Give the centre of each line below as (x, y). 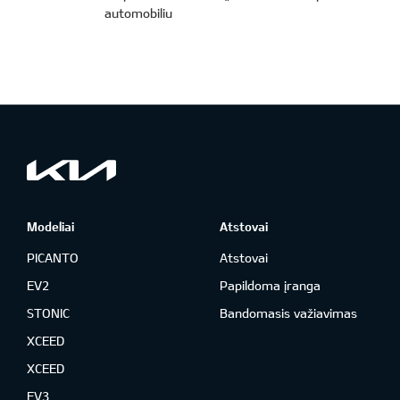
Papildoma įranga (270, 285)
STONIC (48, 312)
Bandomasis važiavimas (288, 312)
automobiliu (138, 12)
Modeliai (50, 226)
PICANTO (53, 257)
